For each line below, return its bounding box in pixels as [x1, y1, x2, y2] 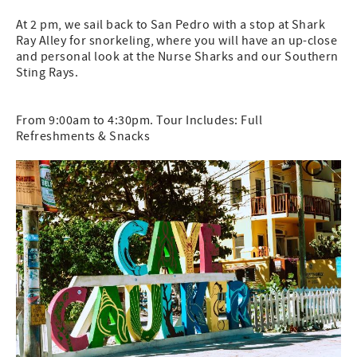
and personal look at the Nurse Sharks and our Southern [16, 49, 339, 65]
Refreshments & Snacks [16, 128, 151, 144]
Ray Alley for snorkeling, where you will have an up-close [16, 33, 338, 49]
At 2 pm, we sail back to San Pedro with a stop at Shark [16, 17, 326, 33]
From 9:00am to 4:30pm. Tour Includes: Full [16, 112, 263, 128]
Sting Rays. [16, 65, 81, 80]
